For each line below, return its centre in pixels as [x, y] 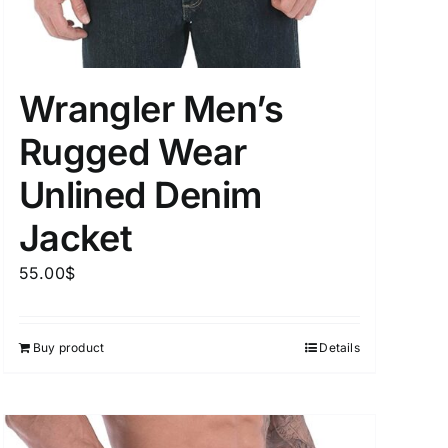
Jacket [75, 237]
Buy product [68, 347]
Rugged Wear [132, 151]
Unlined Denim [140, 194]
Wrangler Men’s [151, 108]
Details [339, 347]
